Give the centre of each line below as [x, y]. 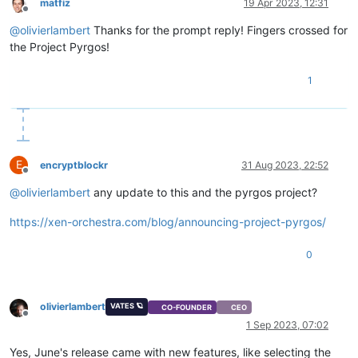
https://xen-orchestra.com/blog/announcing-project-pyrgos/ [168, 222]
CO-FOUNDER [187, 307]
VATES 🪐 [126, 306]
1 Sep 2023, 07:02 [287, 325]
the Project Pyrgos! [60, 47]
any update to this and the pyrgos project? [204, 193]
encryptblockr [74, 165]
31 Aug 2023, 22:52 [285, 165]
